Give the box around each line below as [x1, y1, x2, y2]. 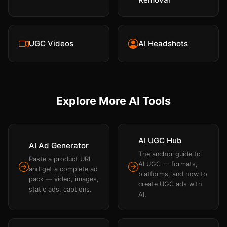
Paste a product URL [29, 155, 92, 163]
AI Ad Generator [29, 141, 89, 151]
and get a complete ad [29, 165, 98, 173]
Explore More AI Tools [56, 94, 171, 108]
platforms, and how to [138, 170, 207, 178]
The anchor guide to [138, 150, 201, 158]
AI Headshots [138, 39, 188, 49]
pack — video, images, [29, 175, 99, 183]
